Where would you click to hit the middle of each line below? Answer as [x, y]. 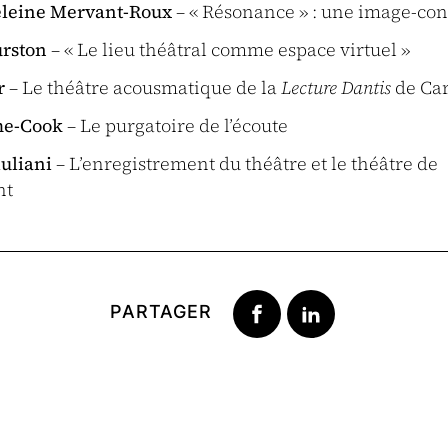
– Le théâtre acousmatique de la [143, 87]
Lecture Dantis [336, 87]
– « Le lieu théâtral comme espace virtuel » [228, 49]
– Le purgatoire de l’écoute [175, 125]
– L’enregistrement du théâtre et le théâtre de [245, 163]
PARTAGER [161, 311]
